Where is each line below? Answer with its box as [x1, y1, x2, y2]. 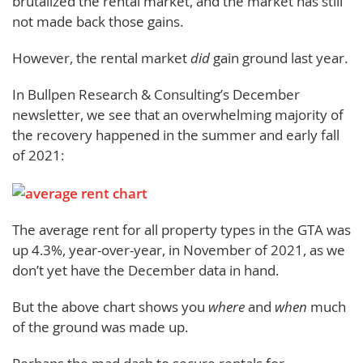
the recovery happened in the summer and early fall [12, 125, 340, 144]
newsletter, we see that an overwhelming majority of [12, 105, 344, 124]
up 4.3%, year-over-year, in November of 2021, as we [12, 240, 345, 259]
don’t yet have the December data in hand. [12, 260, 279, 280]
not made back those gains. [12, 11, 183, 31]
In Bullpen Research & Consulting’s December [12, 84, 300, 104]
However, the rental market [12, 48, 190, 67]
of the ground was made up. [12, 317, 188, 336]
